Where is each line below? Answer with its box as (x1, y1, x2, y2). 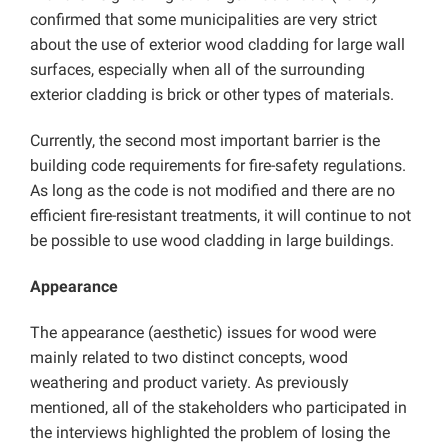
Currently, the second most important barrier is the (30, 130, 380, 150)
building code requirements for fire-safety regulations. (30, 155, 406, 175)
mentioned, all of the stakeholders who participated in (30, 397, 407, 417)
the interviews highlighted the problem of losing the (30, 422, 390, 442)
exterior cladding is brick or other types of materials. (30, 84, 394, 104)
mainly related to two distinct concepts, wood (30, 347, 348, 367)
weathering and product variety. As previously (30, 372, 349, 392)
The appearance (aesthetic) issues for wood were (30, 322, 376, 342)
